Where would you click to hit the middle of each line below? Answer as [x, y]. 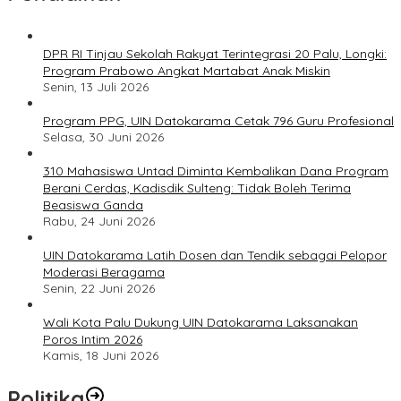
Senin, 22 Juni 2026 [99, 288]
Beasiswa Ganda [93, 205]
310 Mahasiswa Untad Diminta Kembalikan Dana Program [216, 171]
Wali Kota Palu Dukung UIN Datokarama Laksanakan [200, 322]
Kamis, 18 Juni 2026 [101, 355]
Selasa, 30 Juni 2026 [103, 137]
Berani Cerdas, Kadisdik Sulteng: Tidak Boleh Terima [197, 188]
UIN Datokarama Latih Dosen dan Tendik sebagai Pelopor [215, 255]
